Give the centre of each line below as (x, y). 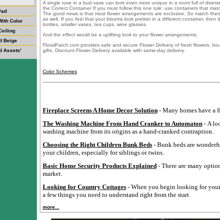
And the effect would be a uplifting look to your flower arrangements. (120, 35)
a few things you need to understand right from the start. (116, 195)
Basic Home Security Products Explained (99, 166)
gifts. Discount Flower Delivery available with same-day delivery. (114, 51)
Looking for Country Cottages (84, 187)
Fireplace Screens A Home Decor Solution (100, 110)
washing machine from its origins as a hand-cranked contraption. (128, 132)
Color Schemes (60, 72)
